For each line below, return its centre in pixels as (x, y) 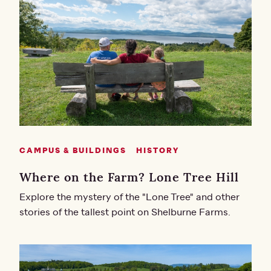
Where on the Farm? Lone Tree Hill (129, 177)
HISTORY (158, 151)
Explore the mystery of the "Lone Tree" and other (129, 197)
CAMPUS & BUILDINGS (73, 151)
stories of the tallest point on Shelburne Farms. (125, 212)
